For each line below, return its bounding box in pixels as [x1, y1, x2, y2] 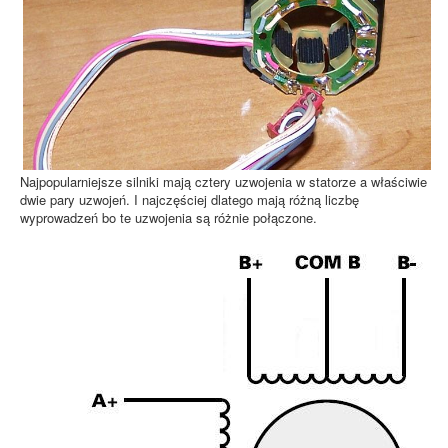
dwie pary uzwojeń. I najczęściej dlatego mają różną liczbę [20, 189, 359, 209]
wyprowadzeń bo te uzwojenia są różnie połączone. [20, 207, 317, 227]
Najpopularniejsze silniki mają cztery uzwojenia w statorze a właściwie [20, 171, 427, 191]
